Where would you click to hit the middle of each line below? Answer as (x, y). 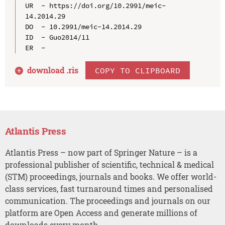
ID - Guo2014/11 (57, 37)
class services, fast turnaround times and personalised (109, 188)
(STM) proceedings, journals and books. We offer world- (110, 176)
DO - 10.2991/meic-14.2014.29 (83, 26)
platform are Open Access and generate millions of (101, 212)
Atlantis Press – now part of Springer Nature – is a (101, 152)
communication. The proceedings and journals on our (107, 200)
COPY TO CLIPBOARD (138, 70)
